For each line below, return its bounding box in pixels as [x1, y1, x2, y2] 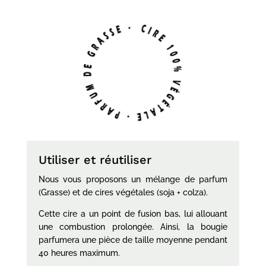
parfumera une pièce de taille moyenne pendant [38, 235, 228, 245]
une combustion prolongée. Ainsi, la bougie [38, 221, 228, 232]
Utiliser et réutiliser [38, 152, 151, 167]
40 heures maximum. [38, 248, 120, 258]
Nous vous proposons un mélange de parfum [38, 174, 228, 184]
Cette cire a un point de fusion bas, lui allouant [38, 208, 228, 218]
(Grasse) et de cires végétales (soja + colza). [38, 187, 208, 197]
